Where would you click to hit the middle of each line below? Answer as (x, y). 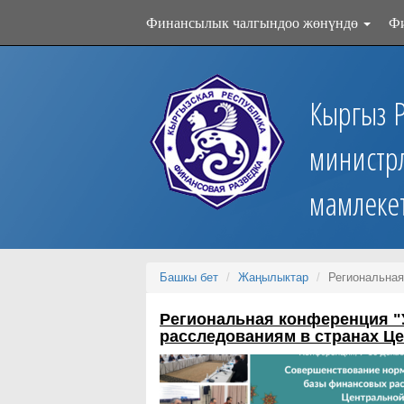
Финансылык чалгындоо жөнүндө (254, 22)
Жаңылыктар (273, 277)
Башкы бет (189, 277)
